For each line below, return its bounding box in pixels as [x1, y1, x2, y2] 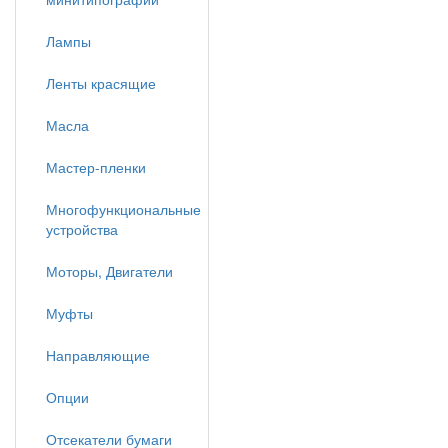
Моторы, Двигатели [46, 261, 173, 281]
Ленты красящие [46, 73, 156, 93]
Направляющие [46, 345, 150, 365]
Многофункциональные [46, 199, 201, 219]
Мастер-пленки [46, 157, 146, 177]
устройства [46, 219, 118, 239]
